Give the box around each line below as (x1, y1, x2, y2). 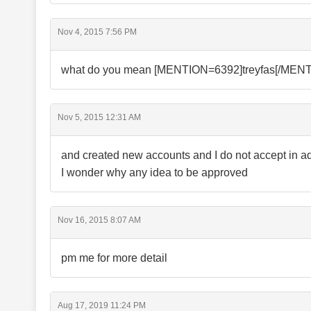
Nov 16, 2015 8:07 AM (58, 215, 141, 225)
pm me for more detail (61, 252, 167, 264)
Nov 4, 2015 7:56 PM (58, 27, 137, 37)
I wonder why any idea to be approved (61, 167, 248, 178)
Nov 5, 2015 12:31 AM (58, 112, 141, 122)
